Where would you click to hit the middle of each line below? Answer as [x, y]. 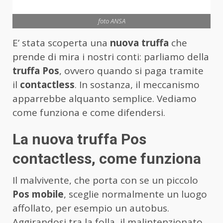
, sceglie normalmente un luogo [135, 194]
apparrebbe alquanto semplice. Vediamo [105, 98]
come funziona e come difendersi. [89, 112]
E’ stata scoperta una [61, 43]
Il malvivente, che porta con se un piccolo [105, 180]
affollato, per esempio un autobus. [91, 208]
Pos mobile [38, 194]
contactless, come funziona [107, 158]
